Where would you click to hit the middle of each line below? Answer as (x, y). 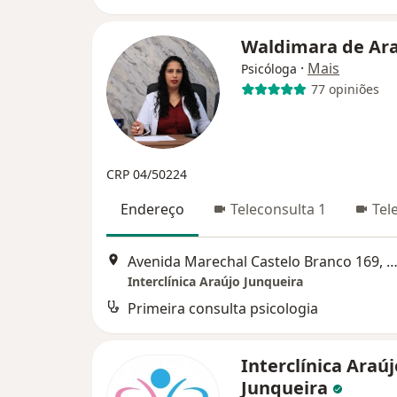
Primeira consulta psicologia (223, 308)
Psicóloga (269, 68)
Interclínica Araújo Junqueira (215, 281)
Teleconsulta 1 (278, 209)
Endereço (152, 209)
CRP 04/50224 (147, 174)
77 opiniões (345, 89)
